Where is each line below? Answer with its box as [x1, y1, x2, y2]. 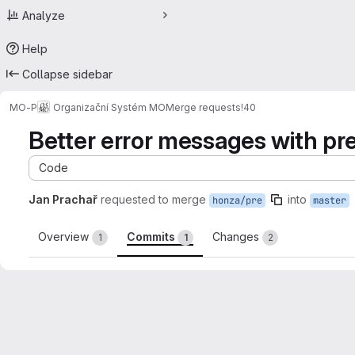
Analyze [22, 8, 65, 22]
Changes [212, 230, 262, 243]
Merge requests [166, 101, 241, 113]
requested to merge [101, 193, 206, 206]
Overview [38, 230, 92, 243]
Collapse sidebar [22, 67, 113, 81]
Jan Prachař [29, 193, 97, 206]
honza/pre [212, 194, 262, 207]
